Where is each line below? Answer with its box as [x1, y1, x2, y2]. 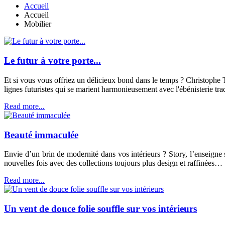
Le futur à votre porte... [4, 55, 101, 66]
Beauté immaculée [4, 129, 78, 140]
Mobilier [24, 20, 51, 29]
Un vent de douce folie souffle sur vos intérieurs [4, 203, 197, 214]
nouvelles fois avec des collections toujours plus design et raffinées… [4, 159, 222, 168]
